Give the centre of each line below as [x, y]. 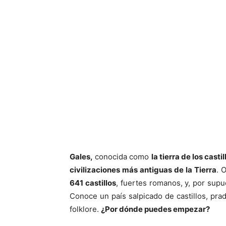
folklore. [85, 209]
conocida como [122, 157]
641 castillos [93, 183]
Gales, [81, 157]
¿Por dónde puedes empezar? [155, 209]
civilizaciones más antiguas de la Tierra [143, 170]
